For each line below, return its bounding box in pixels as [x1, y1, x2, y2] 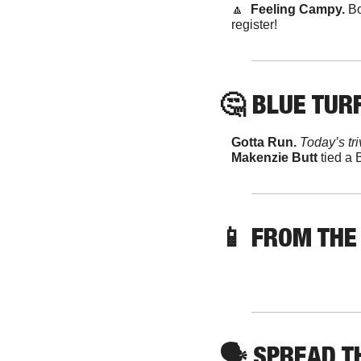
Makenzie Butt [231, 150, 317, 164]
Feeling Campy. [244, 2, 348, 16]
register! [231, 17, 277, 31]
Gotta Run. [231, 135, 300, 149]
